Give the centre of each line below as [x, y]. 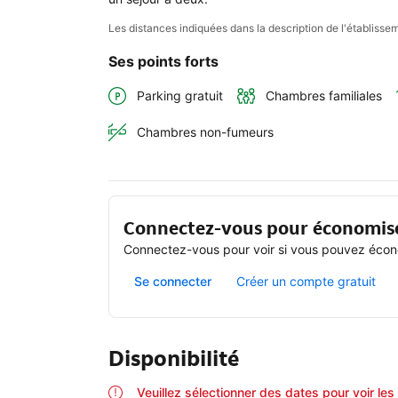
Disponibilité [174, 359]
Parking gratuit [180, 96]
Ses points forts [163, 61]
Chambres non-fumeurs [205, 132]
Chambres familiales [324, 96]
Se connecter [173, 282]
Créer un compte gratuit [306, 282]
